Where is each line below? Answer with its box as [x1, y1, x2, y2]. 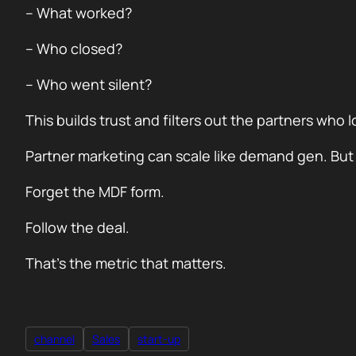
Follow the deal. [25, 218, 130, 237]
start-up [137, 331, 180, 347]
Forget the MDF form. [25, 182, 164, 201]
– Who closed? [25, 39, 122, 58]
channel [34, 331, 75, 347]
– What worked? [25, 3, 132, 22]
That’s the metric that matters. [25, 253, 226, 273]
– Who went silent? [25, 75, 152, 94]
